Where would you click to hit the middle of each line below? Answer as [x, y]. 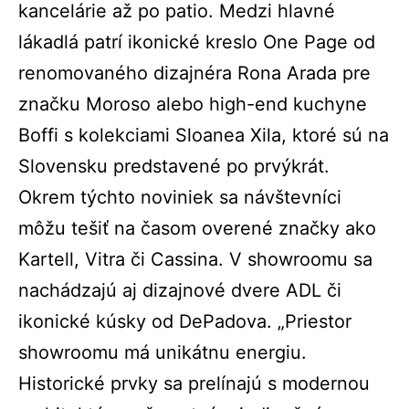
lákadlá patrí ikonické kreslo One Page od [197, 42]
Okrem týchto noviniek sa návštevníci [180, 198]
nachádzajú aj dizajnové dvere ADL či [180, 291]
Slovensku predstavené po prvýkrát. [174, 167]
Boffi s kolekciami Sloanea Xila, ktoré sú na [204, 136]
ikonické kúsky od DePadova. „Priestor [185, 322]
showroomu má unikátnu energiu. [163, 353]
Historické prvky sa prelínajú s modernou [194, 384]
